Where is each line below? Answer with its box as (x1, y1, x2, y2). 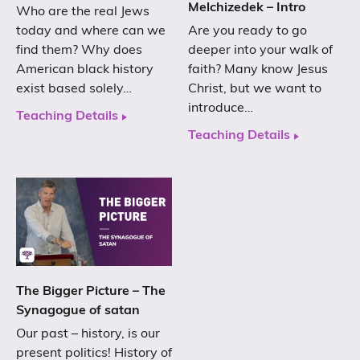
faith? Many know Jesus (188, 63, 328, 77)
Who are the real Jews (16, 6, 149, 19)
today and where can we (16, 25, 166, 39)
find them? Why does (16, 44, 142, 58)
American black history (16, 63, 153, 77)
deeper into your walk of (188, 44, 333, 58)
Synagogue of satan (16, 304, 140, 317)
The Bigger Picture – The (16, 284, 166, 298)
